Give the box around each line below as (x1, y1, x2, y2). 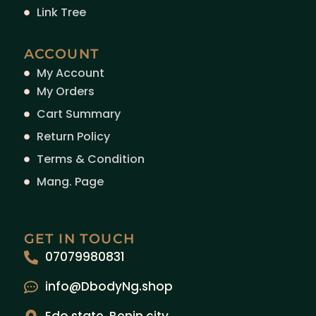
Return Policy (36, 128, 110, 145)
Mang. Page (36, 174, 104, 190)
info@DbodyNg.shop (44, 278, 173, 296)
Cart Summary (36, 106, 121, 123)
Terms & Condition (36, 151, 145, 168)
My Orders (36, 83, 95, 100)
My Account (36, 65, 104, 82)
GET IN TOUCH (23, 231, 135, 248)
